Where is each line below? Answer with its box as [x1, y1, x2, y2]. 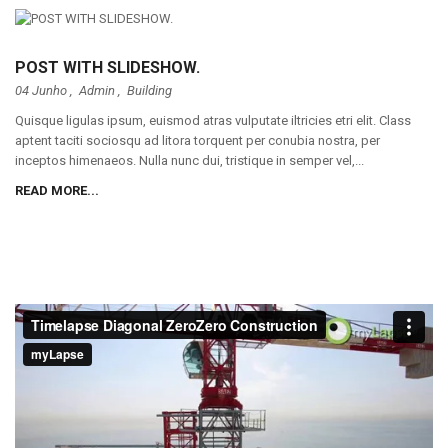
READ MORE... [15, 183, 99, 198]
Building [127, 83, 172, 98]
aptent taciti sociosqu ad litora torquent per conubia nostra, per [15, 133, 380, 148]
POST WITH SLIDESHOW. [15, 58, 200, 77]
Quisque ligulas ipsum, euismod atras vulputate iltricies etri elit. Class [15, 113, 411, 128]
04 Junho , [15, 83, 72, 98]
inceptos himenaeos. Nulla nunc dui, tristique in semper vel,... [15, 153, 364, 168]
